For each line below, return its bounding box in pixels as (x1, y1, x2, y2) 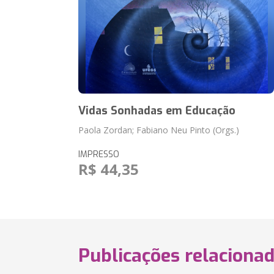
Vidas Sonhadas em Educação (78, 103, 236, 118)
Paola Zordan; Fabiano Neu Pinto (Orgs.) (78, 124, 240, 136)
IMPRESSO (78, 149, 120, 160)
